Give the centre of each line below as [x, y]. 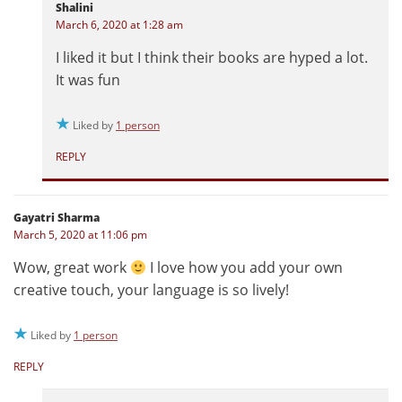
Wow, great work [72, 268]
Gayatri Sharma [57, 218]
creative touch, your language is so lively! [151, 290]
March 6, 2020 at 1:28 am [119, 25]
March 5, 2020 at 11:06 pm [80, 235]
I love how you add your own [245, 268]
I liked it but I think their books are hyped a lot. [212, 58]
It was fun [88, 80]
